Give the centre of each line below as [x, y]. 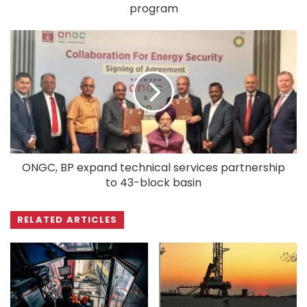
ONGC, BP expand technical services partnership [153, 167]
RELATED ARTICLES [67, 219]
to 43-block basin [153, 182]
